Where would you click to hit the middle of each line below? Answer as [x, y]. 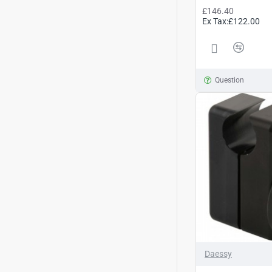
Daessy [218, 253]
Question [229, 80]
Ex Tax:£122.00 [231, 21]
